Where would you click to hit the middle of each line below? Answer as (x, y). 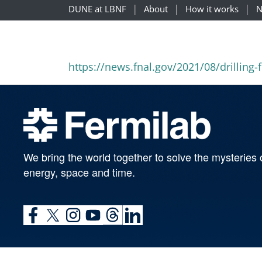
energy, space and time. (79, 172)
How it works (212, 8)
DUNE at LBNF (97, 8)
